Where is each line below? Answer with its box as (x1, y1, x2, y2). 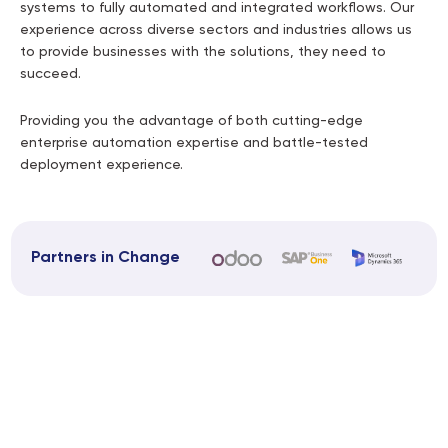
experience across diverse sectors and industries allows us (20, 22, 412, 37)
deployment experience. (20, 157, 183, 172)
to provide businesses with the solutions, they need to (20, 44, 386, 59)
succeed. (20, 66, 81, 81)
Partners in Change (31, 249, 181, 266)
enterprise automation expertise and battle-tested (20, 135, 368, 150)
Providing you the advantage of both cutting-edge (20, 113, 363, 128)
